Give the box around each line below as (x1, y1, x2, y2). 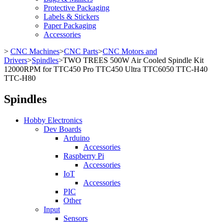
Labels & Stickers (44, 12, 99, 21)
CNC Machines (10, 47, 59, 55)
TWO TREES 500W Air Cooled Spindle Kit (63, 56, 204, 64)
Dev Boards (44, 124, 81, 133)
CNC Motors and (103, 47, 157, 55)
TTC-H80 (4, 74, 36, 82)
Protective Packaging (44, 3, 110, 12)
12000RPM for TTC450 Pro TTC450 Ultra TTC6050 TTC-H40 (4, 65, 208, 73)
